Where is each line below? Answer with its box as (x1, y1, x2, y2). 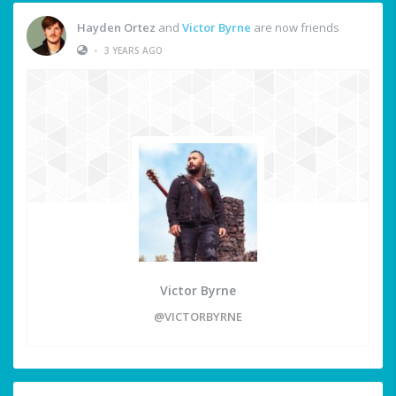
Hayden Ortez (77, 19, 156, 35)
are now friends (251, 19, 339, 35)
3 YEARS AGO (104, 43, 163, 57)
